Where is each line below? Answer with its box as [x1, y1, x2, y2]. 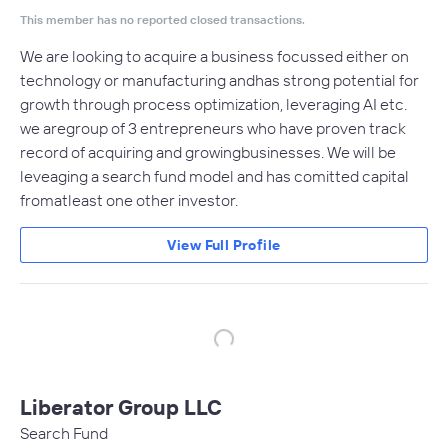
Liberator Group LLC [20, 394, 222, 420]
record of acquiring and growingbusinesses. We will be [20, 142, 396, 162]
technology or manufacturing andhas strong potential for [20, 70, 419, 90]
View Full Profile [167, 236, 281, 254]
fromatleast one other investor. [20, 190, 238, 210]
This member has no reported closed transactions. [20, 12, 305, 27]
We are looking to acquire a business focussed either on [20, 46, 409, 66]
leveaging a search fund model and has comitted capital [20, 166, 409, 186]
